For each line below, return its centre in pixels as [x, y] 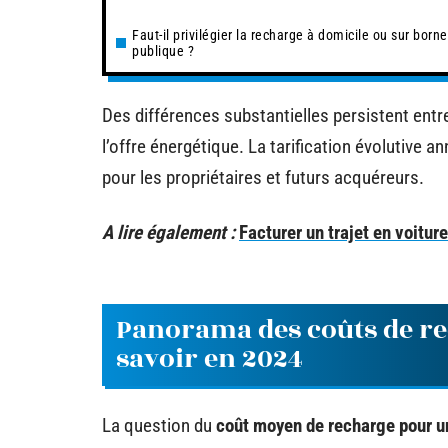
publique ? [163, 51]
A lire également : [168, 232]
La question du [159, 425]
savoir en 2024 [209, 358]
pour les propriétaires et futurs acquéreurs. [263, 177]
